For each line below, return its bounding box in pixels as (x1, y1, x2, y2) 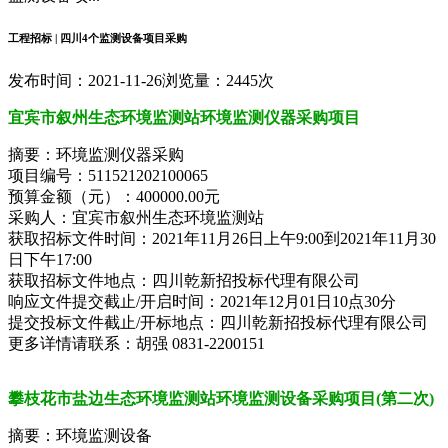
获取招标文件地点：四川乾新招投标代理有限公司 (8, 271, 360, 289)
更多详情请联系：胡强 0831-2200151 (8, 334, 265, 352)
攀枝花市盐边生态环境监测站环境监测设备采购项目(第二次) (8, 389, 434, 407)
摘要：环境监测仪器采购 (8, 145, 184, 163)
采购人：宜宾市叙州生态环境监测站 (8, 208, 264, 226)
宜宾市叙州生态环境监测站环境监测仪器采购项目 (8, 108, 360, 126)
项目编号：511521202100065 (8, 166, 208, 184)
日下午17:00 (8, 250, 92, 268)
